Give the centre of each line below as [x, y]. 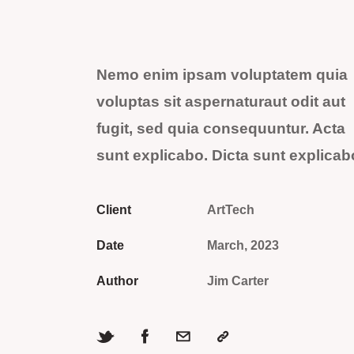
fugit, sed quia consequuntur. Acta [221, 129]
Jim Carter [237, 281]
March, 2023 [243, 246]
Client [114, 210]
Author [117, 281]
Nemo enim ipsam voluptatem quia [222, 75]
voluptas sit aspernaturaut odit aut [221, 102]
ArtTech [230, 210]
